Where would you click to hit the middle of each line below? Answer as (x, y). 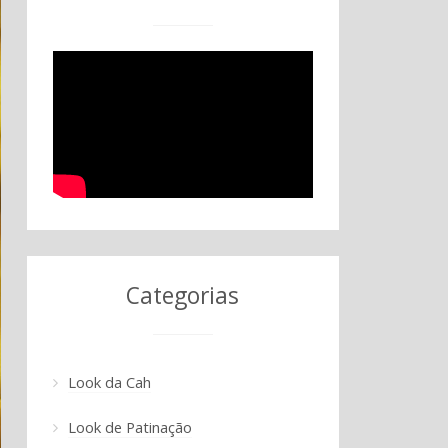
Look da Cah (109, 381)
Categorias (183, 295)
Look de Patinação (129, 426)
